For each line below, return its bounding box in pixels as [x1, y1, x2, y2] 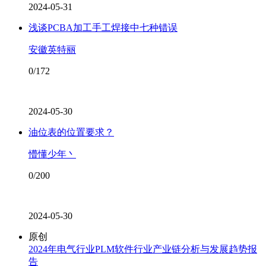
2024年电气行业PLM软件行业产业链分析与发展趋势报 [28, 244, 257, 254]
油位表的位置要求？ [28, 127, 114, 137]
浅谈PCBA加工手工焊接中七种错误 [28, 23, 178, 33]
